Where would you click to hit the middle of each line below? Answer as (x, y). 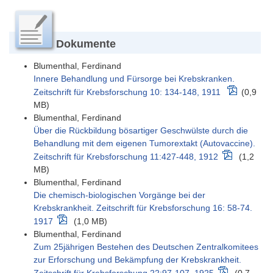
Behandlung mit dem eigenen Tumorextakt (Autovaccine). (144, 144)
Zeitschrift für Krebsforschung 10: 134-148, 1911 (127, 92)
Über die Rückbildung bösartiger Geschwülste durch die (141, 131)
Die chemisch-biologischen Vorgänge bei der (119, 195)
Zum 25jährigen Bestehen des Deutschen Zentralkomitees (146, 247)
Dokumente (86, 44)
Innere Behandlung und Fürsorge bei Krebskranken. (134, 79)
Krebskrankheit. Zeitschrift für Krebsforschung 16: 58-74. (143, 208)
